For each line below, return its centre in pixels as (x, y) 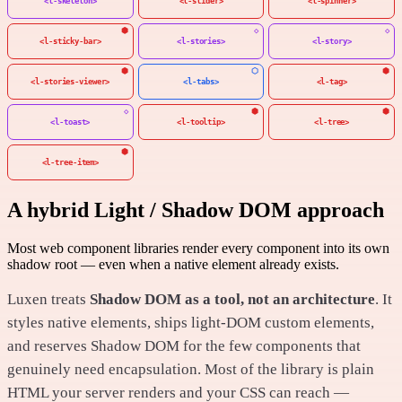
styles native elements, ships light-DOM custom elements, (191, 322)
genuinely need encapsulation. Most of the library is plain (191, 369)
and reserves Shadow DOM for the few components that (184, 345)
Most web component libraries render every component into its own (198, 248)
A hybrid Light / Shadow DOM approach (198, 210)
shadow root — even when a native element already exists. (173, 264)
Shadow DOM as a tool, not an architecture (232, 299)
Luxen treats (48, 299)
